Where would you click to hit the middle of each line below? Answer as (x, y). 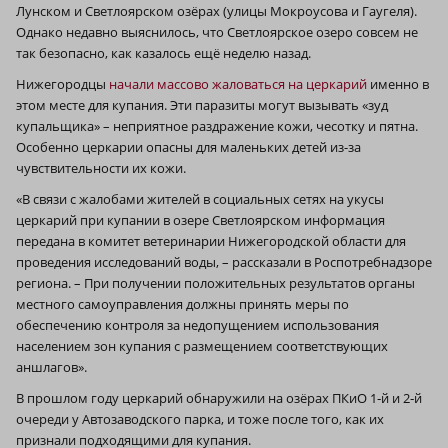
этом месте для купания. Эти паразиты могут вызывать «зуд (202, 104)
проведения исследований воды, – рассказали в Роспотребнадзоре (224, 261)
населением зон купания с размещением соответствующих (202, 345)
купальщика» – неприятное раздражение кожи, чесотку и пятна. (217, 125)
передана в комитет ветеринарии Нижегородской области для (211, 240)
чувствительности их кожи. (101, 167)
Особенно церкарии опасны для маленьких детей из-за (188, 146)
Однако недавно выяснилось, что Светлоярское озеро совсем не (217, 31)
